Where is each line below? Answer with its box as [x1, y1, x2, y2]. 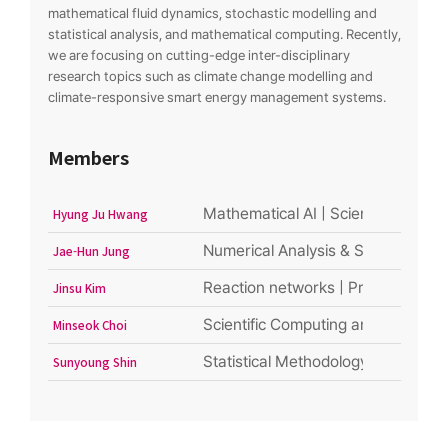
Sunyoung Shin [52, 353, 137, 370]
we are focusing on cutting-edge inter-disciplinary [47, 46, 350, 63]
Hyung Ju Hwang [52, 205, 148, 222]
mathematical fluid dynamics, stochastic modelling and [47, 4, 377, 21]
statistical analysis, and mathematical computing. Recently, [47, 25, 401, 42]
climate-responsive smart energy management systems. [47, 88, 386, 105]
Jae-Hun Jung [52, 242, 130, 259]
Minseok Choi [52, 316, 127, 333]
